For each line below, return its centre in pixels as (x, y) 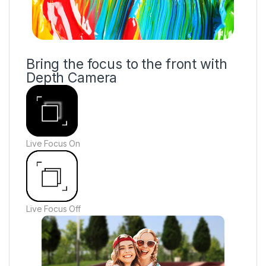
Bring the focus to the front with (127, 64)
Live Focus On (53, 144)
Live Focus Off (54, 209)
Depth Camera (72, 78)
